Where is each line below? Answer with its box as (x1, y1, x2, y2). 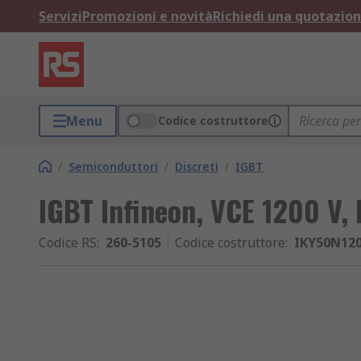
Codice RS (39, 234, 97, 251)
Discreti (175, 159, 218, 174)
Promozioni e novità (82, 7, 213, 25)
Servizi (39, 7, 82, 25)
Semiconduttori (68, 159, 158, 174)
